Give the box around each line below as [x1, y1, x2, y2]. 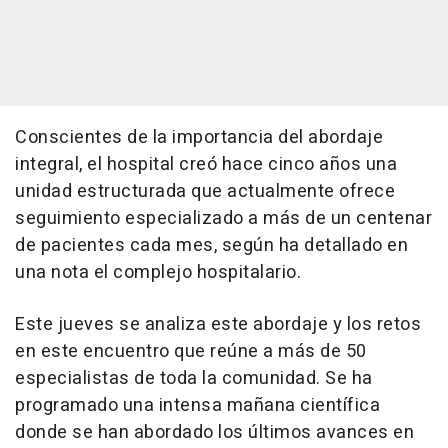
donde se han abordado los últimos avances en [15, 418, 414, 446]
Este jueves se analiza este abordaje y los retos [15, 310, 421, 338]
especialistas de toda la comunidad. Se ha [15, 364, 373, 392]
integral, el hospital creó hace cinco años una [15, 150, 397, 178]
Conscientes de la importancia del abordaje [15, 123, 383, 151]
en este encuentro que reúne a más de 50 [15, 337, 367, 365]
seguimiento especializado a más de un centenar [15, 204, 432, 232]
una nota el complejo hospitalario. [15, 258, 301, 286]
